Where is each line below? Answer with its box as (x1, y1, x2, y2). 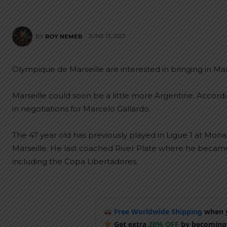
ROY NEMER (45, 33, 82, 40)
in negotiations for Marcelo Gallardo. (12, 104, 150, 113)
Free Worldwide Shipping (114, 206, 203, 216)
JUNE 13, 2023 (89, 32, 125, 40)
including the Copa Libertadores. (12, 157, 138, 166)
